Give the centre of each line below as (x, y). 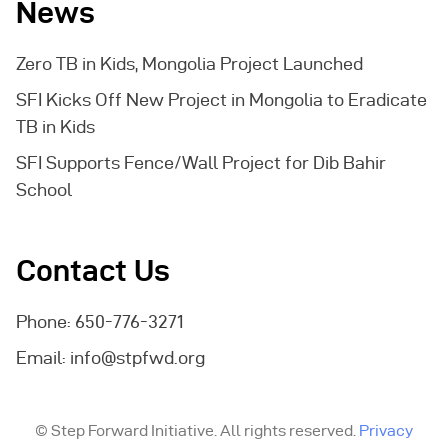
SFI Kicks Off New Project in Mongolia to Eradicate (221, 100)
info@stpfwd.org (137, 358)
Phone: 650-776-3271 (100, 322)
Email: (43, 358)
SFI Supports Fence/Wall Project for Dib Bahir (201, 163)
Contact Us (93, 271)
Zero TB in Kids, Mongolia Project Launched (189, 64)
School (44, 190)
